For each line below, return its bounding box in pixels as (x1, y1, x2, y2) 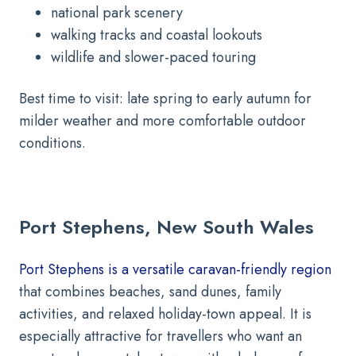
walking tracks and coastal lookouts (51, 24, 262, 45)
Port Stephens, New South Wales (19, 212, 314, 241)
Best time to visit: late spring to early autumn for (19, 87, 311, 109)
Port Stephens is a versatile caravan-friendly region (19, 258, 331, 280)
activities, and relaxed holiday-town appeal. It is (19, 303, 311, 324)
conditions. (19, 132, 86, 153)
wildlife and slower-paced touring (51, 46, 256, 68)
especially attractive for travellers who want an (19, 325, 302, 346)
